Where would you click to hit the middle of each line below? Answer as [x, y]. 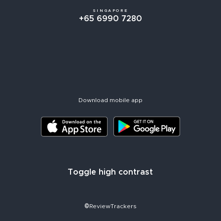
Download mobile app [110, 100]
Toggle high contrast [110, 172]
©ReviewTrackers [110, 206]
